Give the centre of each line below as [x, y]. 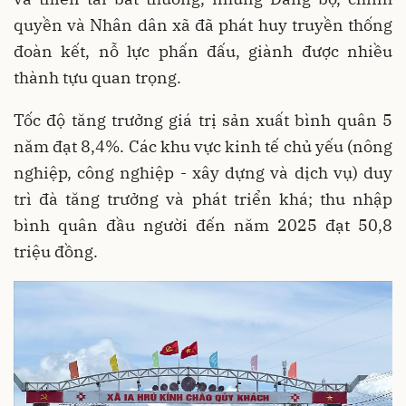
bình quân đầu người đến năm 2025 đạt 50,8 [203, 225]
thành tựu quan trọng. [97, 77]
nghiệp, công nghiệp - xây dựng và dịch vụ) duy [203, 172]
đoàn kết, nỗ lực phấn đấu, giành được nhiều [203, 51]
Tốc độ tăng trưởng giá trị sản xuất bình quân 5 [203, 120]
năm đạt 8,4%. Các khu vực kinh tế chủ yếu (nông [203, 146]
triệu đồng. [56, 251]
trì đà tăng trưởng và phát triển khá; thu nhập [203, 198]
